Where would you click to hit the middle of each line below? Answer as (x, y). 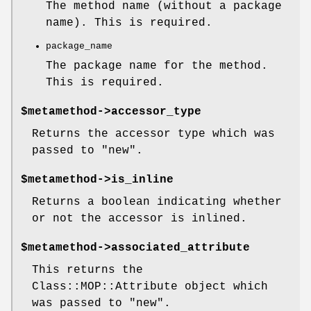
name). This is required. (129, 23)
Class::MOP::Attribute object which (150, 287)
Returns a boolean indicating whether (157, 202)
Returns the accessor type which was (153, 134)
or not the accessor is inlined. (140, 219)
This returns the (87, 270)
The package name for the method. (157, 66)
